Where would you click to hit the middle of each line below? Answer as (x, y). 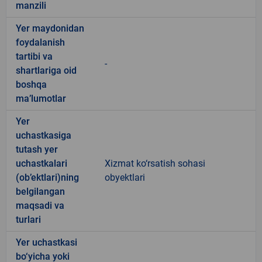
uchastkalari (42, 163)
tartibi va (34, 56)
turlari (28, 219)
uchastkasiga (44, 135)
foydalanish (40, 42)
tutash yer (37, 149)
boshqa (31, 84)
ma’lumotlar (41, 98)
